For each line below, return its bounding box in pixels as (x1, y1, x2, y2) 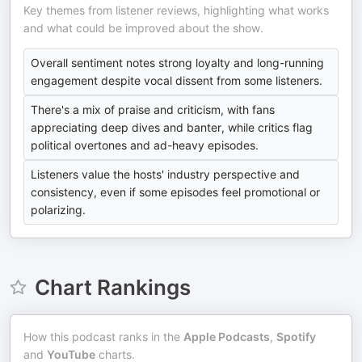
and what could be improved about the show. (23, 21, 263, 35)
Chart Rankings (34, 275, 191, 300)
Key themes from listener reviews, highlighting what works (23, 3, 329, 17)
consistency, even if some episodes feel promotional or (31, 185, 320, 199)
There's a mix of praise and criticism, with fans (31, 103, 275, 116)
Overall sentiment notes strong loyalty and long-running (31, 56, 324, 69)
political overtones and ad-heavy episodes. (31, 138, 259, 152)
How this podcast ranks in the (23, 330, 183, 343)
